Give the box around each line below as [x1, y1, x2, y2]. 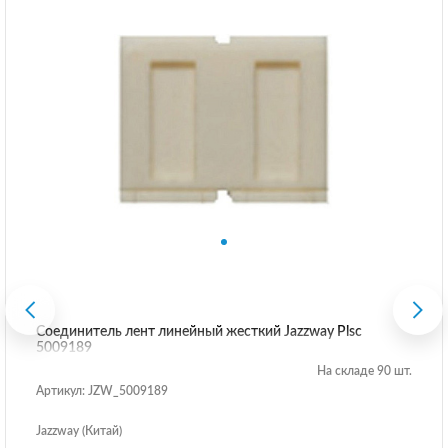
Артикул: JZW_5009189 [36, 384, 168, 397]
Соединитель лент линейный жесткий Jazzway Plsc [36, 324, 362, 339]
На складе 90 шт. [317, 364, 412, 377]
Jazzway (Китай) [36, 424, 122, 437]
